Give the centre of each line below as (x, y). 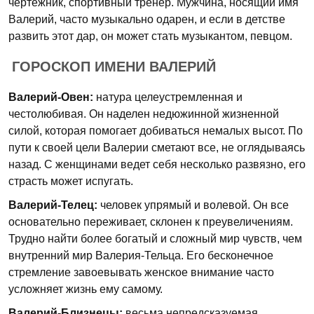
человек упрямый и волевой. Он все (193, 205)
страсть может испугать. (71, 181)
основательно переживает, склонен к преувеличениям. (151, 222)
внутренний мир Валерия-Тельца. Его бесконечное (141, 255)
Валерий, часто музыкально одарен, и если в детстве (147, 19)
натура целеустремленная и (168, 97)
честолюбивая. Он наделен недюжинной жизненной (144, 114)
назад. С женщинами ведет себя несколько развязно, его (157, 164)
